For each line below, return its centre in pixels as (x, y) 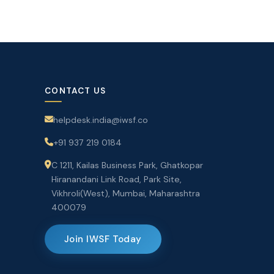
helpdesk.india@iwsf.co (101, 120)
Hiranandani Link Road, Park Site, (117, 179)
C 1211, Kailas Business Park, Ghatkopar (127, 165)
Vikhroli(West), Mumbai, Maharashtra (126, 193)
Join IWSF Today (103, 239)
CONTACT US (76, 91)
